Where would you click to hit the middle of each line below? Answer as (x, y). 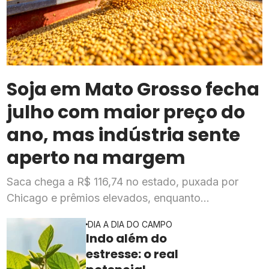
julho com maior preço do (126, 112)
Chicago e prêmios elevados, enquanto (104, 198)
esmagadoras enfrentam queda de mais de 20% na (134, 214)
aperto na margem (98, 158)
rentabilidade (41, 230)
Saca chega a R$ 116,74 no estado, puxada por (123, 181)
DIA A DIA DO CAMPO (130, 224)
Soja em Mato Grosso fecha (133, 89)
